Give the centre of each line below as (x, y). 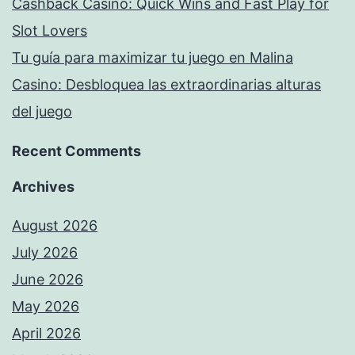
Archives (43, 187)
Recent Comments (76, 151)
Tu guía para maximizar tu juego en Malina (153, 58)
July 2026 (45, 253)
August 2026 (55, 226)
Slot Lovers (50, 31)
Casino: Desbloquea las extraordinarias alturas (166, 85)
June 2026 (48, 280)
